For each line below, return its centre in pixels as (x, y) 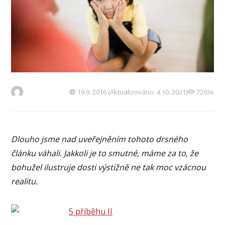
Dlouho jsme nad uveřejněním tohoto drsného (100, 139)
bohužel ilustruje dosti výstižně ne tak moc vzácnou (109, 167)
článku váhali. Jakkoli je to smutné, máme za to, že (105, 153)
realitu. (25, 181)
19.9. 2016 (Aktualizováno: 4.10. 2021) (132, 92)
